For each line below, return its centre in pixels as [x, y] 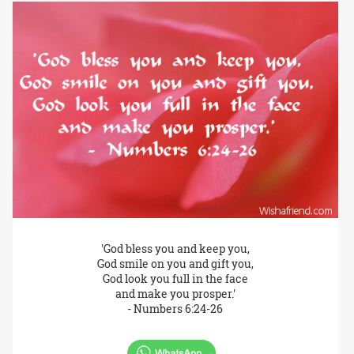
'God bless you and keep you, [175, 249]
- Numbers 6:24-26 [175, 309]
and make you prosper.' [175, 294]
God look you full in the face [175, 279]
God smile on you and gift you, [175, 264]
